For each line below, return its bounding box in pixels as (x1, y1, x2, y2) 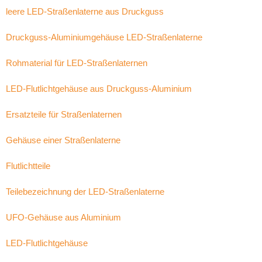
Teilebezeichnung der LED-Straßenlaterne (6, 187, 164, 196)
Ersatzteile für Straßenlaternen (6, 109, 122, 119)
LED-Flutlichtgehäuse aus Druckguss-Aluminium (6, 84, 192, 94)
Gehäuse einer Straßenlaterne (6, 135, 120, 145)
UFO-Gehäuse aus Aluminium (6, 212, 121, 222)
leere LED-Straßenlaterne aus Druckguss (6, 6, 164, 16)
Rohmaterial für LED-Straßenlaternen (6, 58, 147, 68)
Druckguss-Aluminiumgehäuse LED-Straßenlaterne (6, 32, 202, 42)
